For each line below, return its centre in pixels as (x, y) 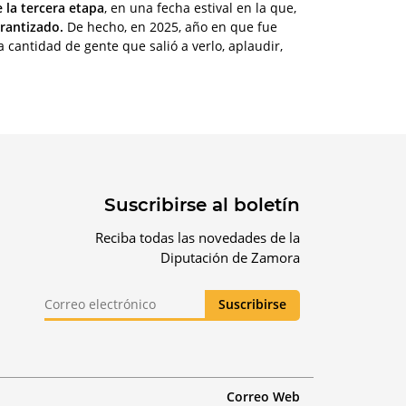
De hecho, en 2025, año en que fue (170, 26)
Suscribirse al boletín (202, 204)
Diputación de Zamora (230, 257)
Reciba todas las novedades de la (198, 237)
